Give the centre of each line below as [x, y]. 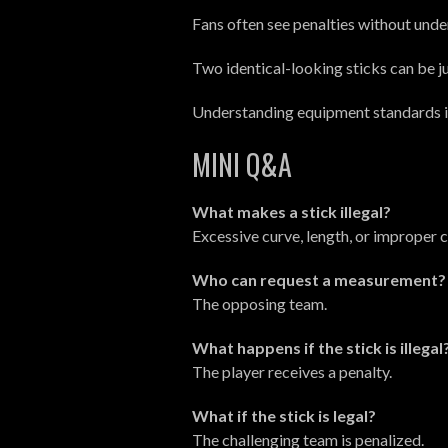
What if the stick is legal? [284, 415]
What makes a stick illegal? [291, 211]
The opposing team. [259, 303]
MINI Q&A [242, 164]
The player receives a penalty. [292, 371]
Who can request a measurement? [319, 279]
